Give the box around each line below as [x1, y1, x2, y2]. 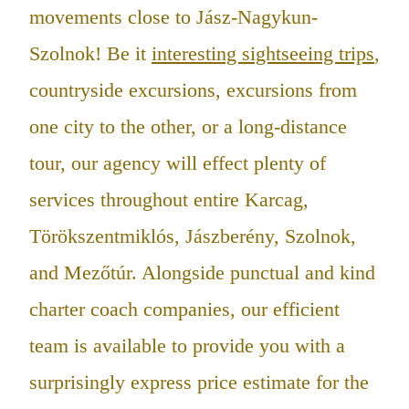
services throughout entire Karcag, [29, 188, 309, 212]
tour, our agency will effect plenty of [29, 152, 326, 175]
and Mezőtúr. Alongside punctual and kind [29, 261, 375, 285]
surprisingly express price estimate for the [29, 371, 369, 394]
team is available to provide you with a [29, 334, 345, 358]
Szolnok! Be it [29, 42, 152, 66]
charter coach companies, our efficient [29, 298, 340, 321]
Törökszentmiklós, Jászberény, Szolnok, [29, 225, 356, 248]
